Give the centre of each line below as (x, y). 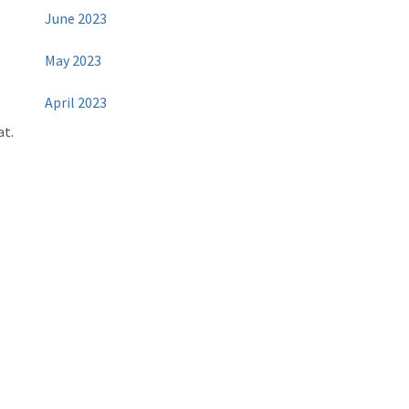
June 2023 (76, 19)
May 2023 (73, 61)
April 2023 (76, 103)
